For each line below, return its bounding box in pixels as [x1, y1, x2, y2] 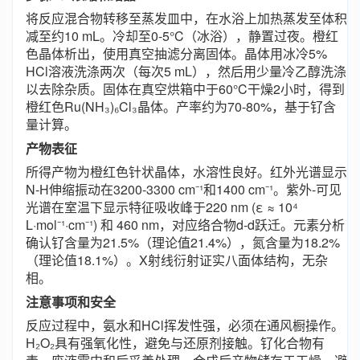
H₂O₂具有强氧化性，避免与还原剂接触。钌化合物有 [26, 333, 325, 352]
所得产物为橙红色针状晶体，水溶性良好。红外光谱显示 [26, 162, 347, 181]
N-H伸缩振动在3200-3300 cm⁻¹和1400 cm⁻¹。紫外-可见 [26, 180, 342, 198]
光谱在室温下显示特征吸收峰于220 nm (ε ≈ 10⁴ [26, 198, 298, 216]
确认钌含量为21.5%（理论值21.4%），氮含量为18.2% [26, 233, 340, 252]
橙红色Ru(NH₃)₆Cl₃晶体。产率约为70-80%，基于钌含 [26, 97, 336, 116]
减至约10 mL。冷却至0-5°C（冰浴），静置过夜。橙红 [26, 27, 338, 45]
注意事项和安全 [26, 292, 116, 311]
